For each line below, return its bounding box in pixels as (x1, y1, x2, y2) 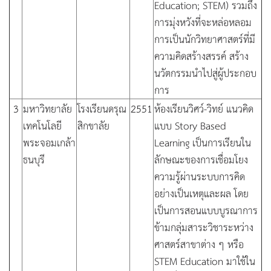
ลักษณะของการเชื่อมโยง (154, 151, 248, 167)
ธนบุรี (23, 151, 45, 167)
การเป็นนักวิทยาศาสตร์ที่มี (154, 31, 255, 47)
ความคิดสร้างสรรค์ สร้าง (154, 48, 249, 64)
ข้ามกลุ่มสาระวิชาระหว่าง (154, 219, 253, 235)
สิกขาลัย (77, 117, 109, 133)
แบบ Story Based (154, 117, 226, 133)
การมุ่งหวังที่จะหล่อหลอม (154, 14, 252, 30)
